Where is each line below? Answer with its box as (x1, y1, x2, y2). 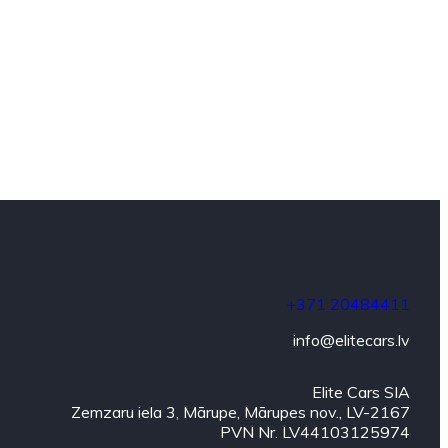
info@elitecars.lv (292, 329, 410, 350)
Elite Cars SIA (311, 381, 410, 402)
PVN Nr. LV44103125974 (219, 421, 410, 442)
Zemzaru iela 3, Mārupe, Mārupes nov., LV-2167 (70, 401, 410, 422)
